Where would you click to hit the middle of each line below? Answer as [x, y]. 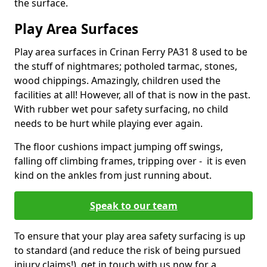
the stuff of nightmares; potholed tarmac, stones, [126, 66]
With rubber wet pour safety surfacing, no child [121, 109]
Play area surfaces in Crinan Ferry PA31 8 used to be [131, 52]
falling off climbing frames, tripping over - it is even [130, 161]
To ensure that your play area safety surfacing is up [130, 236]
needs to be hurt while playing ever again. [108, 123]
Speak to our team [133, 206]
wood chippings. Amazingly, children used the [117, 80]
